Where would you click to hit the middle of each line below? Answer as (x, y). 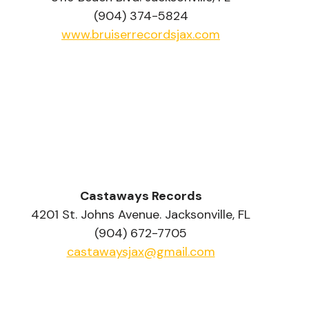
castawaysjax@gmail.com (141, 252)
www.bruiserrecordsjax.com (141, 35)
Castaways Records (141, 196)
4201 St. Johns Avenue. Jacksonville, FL (141, 215)
